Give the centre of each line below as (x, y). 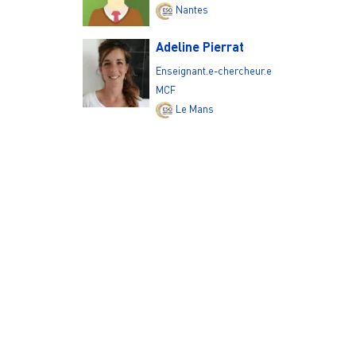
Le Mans (195, 108)
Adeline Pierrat (200, 46)
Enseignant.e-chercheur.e (214, 70)
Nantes (192, 10)
